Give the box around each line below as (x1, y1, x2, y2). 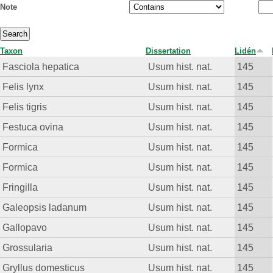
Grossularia (2, 242, 53, 253)
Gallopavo (2, 222, 48, 233)
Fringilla (2, 182, 38, 193)
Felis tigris (2, 101, 48, 113)
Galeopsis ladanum (2, 202, 87, 213)
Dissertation (146, 46, 191, 56)
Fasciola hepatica (2, 61, 80, 73)
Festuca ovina (2, 121, 64, 133)
